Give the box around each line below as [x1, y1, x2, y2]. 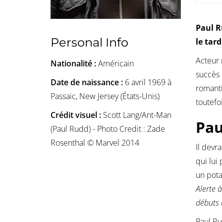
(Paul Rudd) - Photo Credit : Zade [51, 123, 165, 134]
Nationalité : [51, 57, 98, 69]
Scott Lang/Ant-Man [103, 109, 171, 120]
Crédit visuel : [51, 109, 103, 120]
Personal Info [51, 35, 128, 50]
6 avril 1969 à [125, 76, 171, 88]
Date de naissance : [51, 76, 125, 88]
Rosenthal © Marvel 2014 [51, 137, 139, 148]
